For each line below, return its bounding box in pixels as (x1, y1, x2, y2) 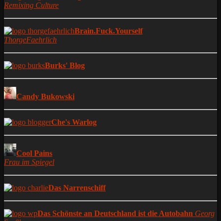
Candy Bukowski (16, 92, 74, 101)
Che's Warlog (51, 117, 97, 126)
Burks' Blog (45, 61, 85, 70)
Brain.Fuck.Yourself (74, 26, 143, 35)
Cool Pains (16, 148, 52, 157)
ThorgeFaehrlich (4, 35, 57, 44)
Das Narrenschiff (48, 183, 106, 192)
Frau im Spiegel (4, 157, 54, 166)
